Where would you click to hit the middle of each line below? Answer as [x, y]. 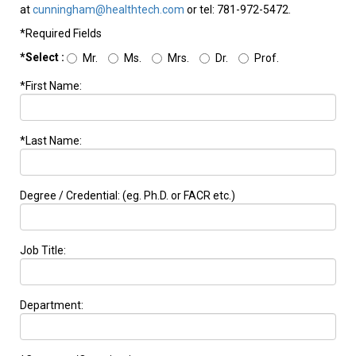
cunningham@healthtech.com [108, 10]
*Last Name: [51, 141]
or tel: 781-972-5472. [238, 10]
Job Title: [43, 251]
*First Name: [51, 86]
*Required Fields [61, 33]
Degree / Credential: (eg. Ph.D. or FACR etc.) [128, 196]
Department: [52, 306]
